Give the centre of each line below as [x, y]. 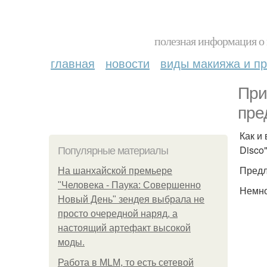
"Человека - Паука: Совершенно [129, 185]
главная [73, 63]
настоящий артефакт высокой [124, 228]
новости [128, 63]
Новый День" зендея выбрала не [131, 199]
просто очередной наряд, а [118, 214]
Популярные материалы [113, 151]
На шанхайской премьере [115, 171]
